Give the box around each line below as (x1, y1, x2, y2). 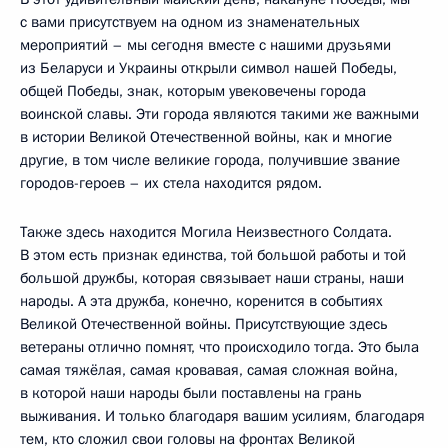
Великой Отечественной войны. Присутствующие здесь (20, 313, 388, 334)
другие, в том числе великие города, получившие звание (20, 149, 400, 170)
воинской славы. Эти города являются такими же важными (20, 103, 419, 124)
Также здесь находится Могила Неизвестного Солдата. (20, 221, 392, 242)
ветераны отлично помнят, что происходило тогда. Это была (20, 336, 419, 357)
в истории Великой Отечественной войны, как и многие (20, 126, 392, 147)
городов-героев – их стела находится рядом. (20, 172, 322, 193)
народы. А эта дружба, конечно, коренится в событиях (20, 290, 383, 311)
